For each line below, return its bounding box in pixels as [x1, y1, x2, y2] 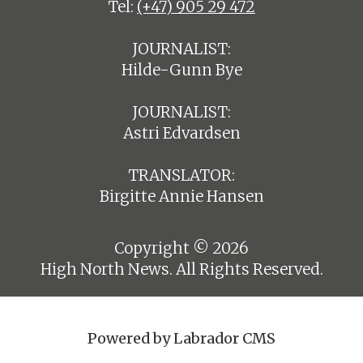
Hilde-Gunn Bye [121, 61, 242, 80]
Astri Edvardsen [122, 124, 241, 143]
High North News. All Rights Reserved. [40, 259, 323, 279]
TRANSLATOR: [128, 166, 235, 186]
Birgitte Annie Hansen [99, 187, 264, 207]
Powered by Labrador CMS [88, 328, 275, 348]
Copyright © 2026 [114, 238, 249, 258]
